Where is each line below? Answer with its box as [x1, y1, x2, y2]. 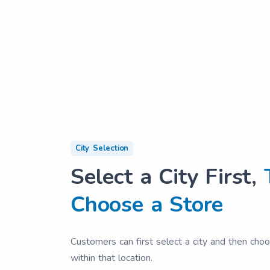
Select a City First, [71, 162, 264, 192]
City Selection [75, 143, 129, 154]
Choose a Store [71, 190, 224, 219]
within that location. [71, 251, 152, 265]
